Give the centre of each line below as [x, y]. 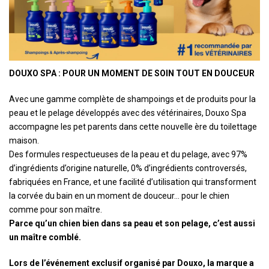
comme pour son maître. [56, 209]
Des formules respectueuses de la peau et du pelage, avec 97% [128, 154]
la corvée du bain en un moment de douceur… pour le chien [119, 195]
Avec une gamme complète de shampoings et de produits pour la [132, 99]
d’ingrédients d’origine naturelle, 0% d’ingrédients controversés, [128, 168]
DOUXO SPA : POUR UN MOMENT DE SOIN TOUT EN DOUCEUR [132, 73]
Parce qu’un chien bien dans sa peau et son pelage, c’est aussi [132, 223]
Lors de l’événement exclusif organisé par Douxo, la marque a [131, 263]
